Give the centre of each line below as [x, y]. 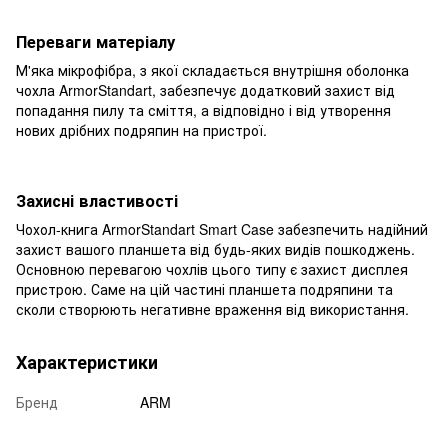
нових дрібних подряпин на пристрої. [141, 129]
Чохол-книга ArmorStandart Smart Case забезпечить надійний [222, 228]
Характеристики [87, 361]
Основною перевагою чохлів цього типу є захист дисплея [212, 268]
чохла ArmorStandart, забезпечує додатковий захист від [205, 89]
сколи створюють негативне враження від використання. [212, 308]
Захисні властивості [97, 200]
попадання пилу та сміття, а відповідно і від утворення [203, 109]
